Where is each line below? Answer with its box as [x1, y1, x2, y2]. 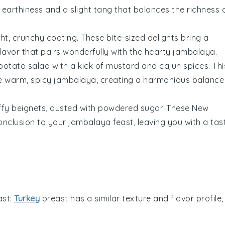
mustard [106, 60, 140, 71]
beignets [12, 102, 46, 113]
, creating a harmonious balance [96, 74, 224, 85]
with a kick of [50, 60, 106, 71]
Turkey [14, 193, 40, 203]
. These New [162, 102, 209, 113]
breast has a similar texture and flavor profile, [40, 193, 223, 203]
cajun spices [159, 60, 208, 71]
